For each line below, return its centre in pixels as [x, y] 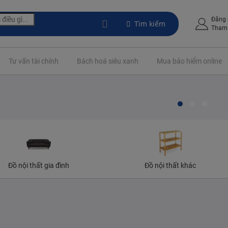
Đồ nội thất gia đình [39, 165]
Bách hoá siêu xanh [108, 61]
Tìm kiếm [150, 23]
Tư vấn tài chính [34, 61]
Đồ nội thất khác [170, 165]
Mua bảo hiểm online [189, 61]
